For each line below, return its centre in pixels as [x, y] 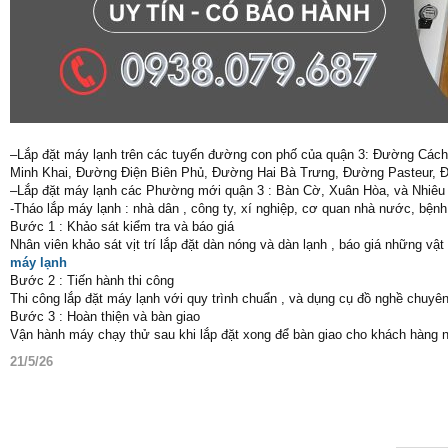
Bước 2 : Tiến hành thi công [92, 280]
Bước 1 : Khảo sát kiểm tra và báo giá [122, 226]
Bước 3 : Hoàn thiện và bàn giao [105, 316]
